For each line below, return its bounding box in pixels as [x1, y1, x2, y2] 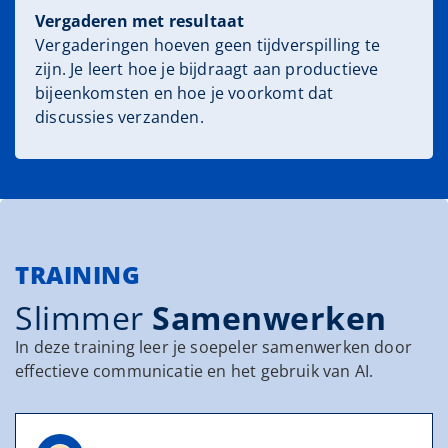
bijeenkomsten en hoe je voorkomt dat [35, 81, 334, 104]
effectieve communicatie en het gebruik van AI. [15, 359, 374, 382]
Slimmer [15, 295, 152, 339]
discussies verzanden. [35, 105, 208, 128]
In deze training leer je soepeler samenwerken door [15, 335, 412, 358]
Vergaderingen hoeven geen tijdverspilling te [35, 33, 380, 56]
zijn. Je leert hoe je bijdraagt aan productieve [35, 57, 379, 80]
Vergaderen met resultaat [35, 9, 245, 32]
